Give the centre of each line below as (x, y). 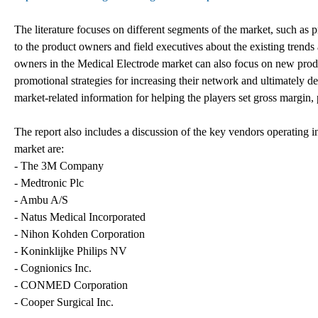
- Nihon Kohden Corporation (79, 234)
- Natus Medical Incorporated (80, 216)
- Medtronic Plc (49, 182)
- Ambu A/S (41, 199)
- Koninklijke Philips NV (71, 251)
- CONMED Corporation (71, 285)
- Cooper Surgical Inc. (64, 302)
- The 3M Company (59, 165)
